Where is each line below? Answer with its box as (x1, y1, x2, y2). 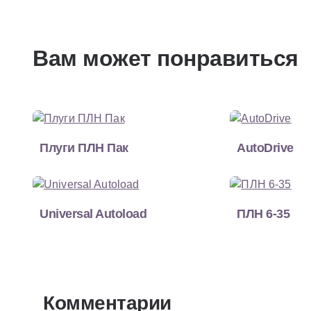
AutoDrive (237, 140, 294, 155)
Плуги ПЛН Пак (40, 140, 128, 155)
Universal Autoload (40, 206, 146, 221)
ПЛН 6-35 (237, 206, 290, 221)
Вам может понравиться (33, 45, 299, 71)
